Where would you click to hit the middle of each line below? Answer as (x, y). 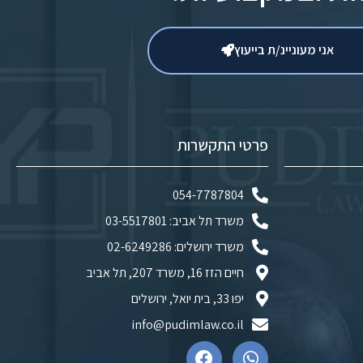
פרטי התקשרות (223, 145)
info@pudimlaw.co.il (188, 324)
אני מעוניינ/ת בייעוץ (284, 50)
